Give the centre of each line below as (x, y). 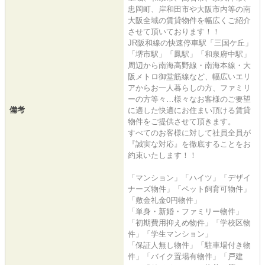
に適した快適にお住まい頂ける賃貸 (189, 111)
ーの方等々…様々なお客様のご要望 (189, 99)
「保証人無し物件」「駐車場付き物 (189, 245)
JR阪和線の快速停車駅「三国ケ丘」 (190, 43)
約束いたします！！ (162, 156)
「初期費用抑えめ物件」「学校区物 (189, 223)
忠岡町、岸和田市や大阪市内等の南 (189, 9)
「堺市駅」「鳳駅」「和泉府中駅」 (189, 54)
